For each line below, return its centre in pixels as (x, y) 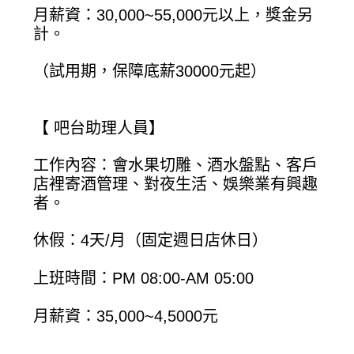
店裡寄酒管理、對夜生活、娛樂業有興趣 (176, 184)
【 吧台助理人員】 (99, 128)
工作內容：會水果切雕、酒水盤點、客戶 (176, 166)
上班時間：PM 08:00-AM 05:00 (144, 278)
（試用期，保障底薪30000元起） (150, 72)
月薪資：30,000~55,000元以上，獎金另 (173, 15)
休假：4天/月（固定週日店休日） (151, 241)
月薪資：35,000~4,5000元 (126, 316)
